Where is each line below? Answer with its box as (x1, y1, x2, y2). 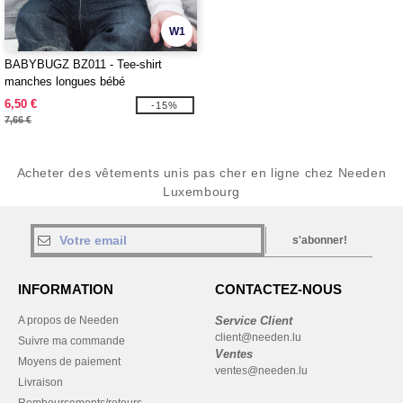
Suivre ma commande (18, 335, 125, 347)
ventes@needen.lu (215, 364, 308, 377)
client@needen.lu (215, 331, 301, 344)
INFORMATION (18, 282, 113, 297)
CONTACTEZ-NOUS (215, 282, 342, 297)
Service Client (215, 314, 292, 327)
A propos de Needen (18, 314, 119, 327)
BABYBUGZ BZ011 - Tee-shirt (4, 58, 162, 71)
